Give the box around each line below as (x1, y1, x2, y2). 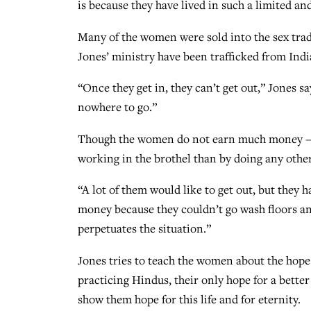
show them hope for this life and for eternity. (78, 291, 301, 307)
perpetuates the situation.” (78, 221, 211, 237)
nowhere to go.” (78, 99, 157, 115)
